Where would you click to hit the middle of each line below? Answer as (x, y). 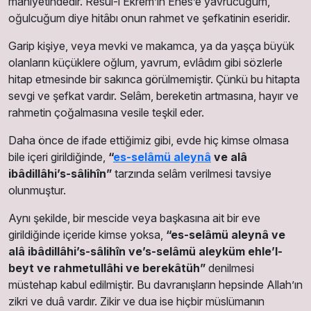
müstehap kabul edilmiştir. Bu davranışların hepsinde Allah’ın (155, 284)
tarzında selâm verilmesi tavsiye (192, 173)
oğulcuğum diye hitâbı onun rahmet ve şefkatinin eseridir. (149, 18)
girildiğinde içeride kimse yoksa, (87, 234)
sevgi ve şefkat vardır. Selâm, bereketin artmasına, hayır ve (153, 95)
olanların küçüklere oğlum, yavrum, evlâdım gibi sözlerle (145, 62)
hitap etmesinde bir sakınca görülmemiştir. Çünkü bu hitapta (154, 79)
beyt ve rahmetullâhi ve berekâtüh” (107, 268)
